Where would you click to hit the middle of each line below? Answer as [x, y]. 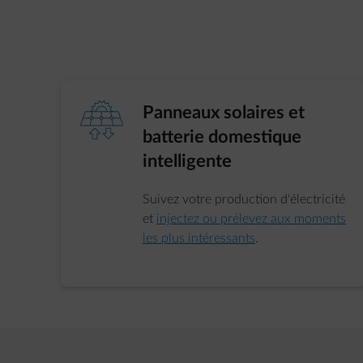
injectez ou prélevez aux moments [252, 219]
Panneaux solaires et [224, 113]
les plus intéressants [199, 238]
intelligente [188, 161]
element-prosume [102, 120]
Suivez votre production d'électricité [244, 199]
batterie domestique [222, 137]
